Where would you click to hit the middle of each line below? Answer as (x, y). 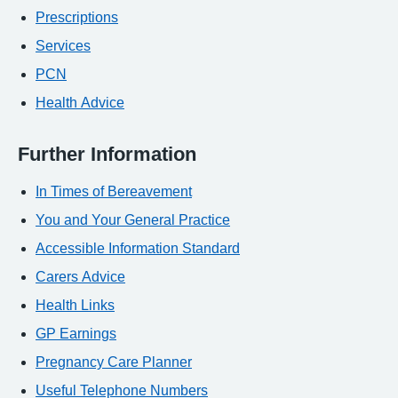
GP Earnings (76, 333)
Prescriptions (77, 17)
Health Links (75, 305)
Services (63, 45)
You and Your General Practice (133, 219)
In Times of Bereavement (114, 191)
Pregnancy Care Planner (114, 362)
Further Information (107, 154)
